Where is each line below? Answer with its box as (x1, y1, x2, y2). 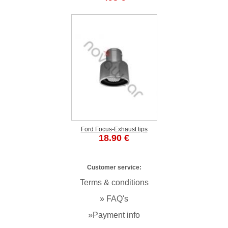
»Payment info (88, 211, 140, 219)
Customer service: (87, 164, 141, 171)
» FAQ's (100, 194, 128, 203)
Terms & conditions (79, 178, 149, 187)
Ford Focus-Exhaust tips (80, 126, 148, 133)
